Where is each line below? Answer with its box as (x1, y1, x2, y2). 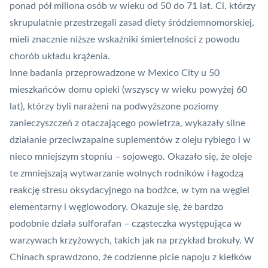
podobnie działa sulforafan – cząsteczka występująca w (10, 219, 242, 229)
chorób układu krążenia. (10, 51, 110, 62)
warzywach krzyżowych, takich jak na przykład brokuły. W (10, 236, 254, 246)
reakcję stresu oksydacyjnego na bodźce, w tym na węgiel (10, 185, 249, 196)
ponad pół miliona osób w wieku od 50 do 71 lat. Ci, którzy (10, 1, 255, 11)
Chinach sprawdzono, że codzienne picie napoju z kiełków (10, 252, 252, 263)
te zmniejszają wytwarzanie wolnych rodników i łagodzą (10, 169, 243, 179)
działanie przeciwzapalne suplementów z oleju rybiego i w (10, 135, 251, 145)
